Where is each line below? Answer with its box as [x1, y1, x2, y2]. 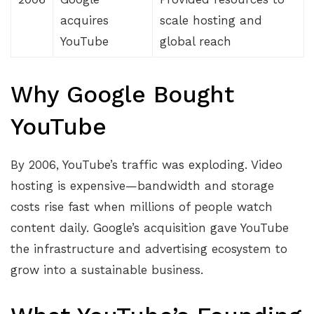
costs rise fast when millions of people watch [11, 200, 273, 214]
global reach [160, 34, 231, 48]
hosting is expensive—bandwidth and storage [11, 179, 274, 193]
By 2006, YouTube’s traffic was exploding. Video [11, 158, 282, 172]
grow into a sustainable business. [11, 263, 203, 278]
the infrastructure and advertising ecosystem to [11, 242, 287, 257]
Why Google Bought [11, 80, 234, 108]
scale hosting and [160, 13, 262, 27]
